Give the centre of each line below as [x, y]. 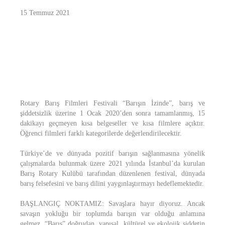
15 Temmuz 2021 [45, 13]
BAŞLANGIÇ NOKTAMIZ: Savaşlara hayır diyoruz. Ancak [113, 204]
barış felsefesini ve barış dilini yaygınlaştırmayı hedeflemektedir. [112, 184]
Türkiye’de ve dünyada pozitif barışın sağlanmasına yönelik [113, 153]
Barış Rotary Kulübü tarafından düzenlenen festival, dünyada [113, 174]
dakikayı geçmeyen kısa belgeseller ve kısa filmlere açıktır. [113, 123]
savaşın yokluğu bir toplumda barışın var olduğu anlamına [113, 214]
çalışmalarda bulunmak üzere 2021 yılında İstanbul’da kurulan [113, 163]
